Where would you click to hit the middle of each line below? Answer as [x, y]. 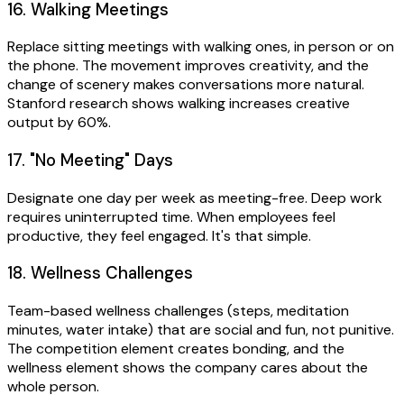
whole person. [53, 387]
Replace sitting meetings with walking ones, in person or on [201, 47]
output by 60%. [59, 123]
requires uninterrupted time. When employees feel [171, 216]
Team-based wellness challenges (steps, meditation [178, 311]
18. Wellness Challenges [100, 273]
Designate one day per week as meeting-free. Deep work [195, 197]
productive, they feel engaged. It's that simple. [159, 235]
